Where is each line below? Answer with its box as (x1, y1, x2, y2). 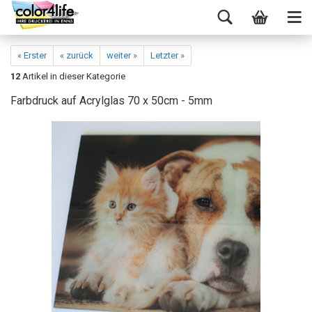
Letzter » (150, 50, 185, 61)
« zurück (60, 50, 93, 61)
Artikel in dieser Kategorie (20, 71, 125, 81)
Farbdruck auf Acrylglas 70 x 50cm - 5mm (10, 94, 212, 107)
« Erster (17, 50, 47, 61)
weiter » (107, 50, 137, 61)
